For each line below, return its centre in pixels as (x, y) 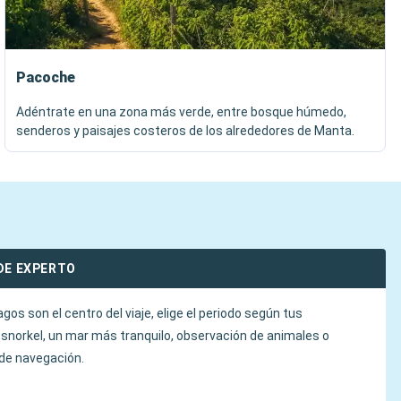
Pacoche (46, 77)
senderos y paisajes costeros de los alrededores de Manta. (185, 131)
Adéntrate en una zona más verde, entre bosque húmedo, (181, 112)
